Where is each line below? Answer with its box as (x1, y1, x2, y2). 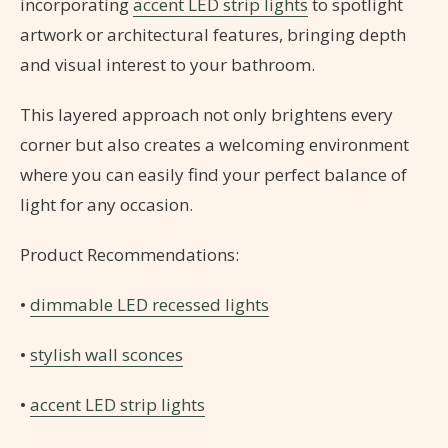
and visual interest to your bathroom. (20, 52, 315, 76)
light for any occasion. (20, 192, 193, 216)
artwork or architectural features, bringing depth (20, 22, 406, 46)
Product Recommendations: (20, 242, 239, 266)
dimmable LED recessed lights (30, 292, 269, 316)
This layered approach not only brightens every (20, 102, 393, 126)
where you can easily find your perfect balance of (20, 162, 407, 186)
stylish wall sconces (30, 342, 183, 366)
